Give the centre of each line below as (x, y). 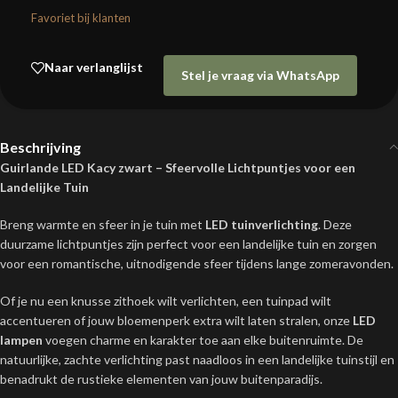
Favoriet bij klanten (81, 17)
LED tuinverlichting (262, 224)
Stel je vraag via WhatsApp (260, 75)
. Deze (335, 224)
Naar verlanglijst (94, 68)
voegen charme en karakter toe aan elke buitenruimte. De (203, 339)
